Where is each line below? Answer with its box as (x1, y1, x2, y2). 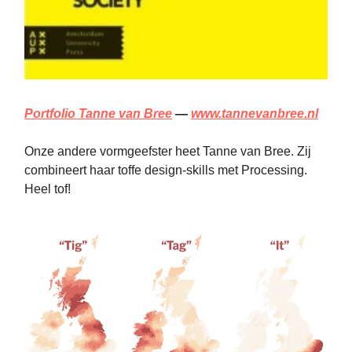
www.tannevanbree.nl (191, 107, 318, 121)
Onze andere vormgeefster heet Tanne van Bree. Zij (24, 145, 311, 159)
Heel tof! (24, 182, 71, 196)
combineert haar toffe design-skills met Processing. (24, 163, 307, 178)
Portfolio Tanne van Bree (24, 107, 172, 121)
